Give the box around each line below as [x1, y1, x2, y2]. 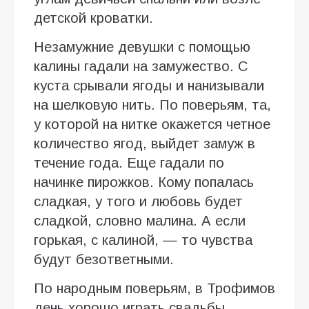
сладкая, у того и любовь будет [34, 194, 243, 210]
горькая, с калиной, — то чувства [34, 232, 252, 248]
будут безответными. [34, 252, 174, 268]
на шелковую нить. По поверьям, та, [34, 97, 271, 113]
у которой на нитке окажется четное [34, 117, 270, 132]
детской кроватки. [34, 10, 153, 26]
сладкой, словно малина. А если [34, 213, 246, 229]
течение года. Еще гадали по [34, 155, 224, 171]
